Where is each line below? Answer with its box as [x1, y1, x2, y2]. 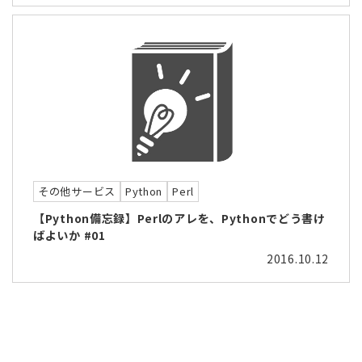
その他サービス [38, 183, 116, 200]
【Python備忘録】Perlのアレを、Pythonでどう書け [33, 210, 326, 227]
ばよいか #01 [33, 227, 106, 244]
